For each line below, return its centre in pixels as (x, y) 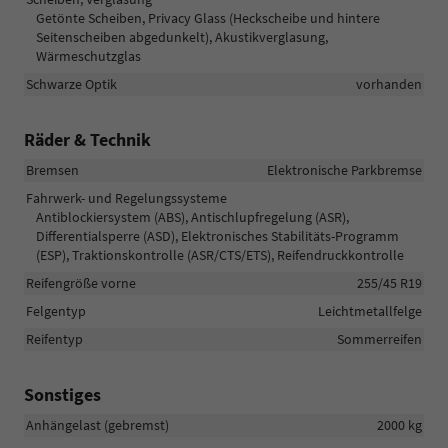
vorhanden (389, 83)
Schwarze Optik (71, 83)
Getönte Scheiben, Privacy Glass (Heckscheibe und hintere (208, 17)
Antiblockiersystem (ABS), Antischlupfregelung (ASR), (192, 216)
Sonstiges (62, 394)
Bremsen (52, 169)
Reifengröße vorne (81, 282)
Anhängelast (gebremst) (97, 424)
